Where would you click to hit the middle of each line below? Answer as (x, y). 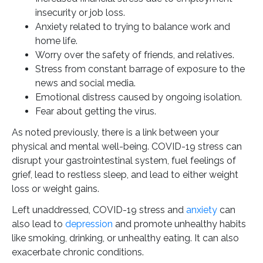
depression (89, 224)
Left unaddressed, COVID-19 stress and (99, 210)
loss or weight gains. (55, 189)
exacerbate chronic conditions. (78, 252)
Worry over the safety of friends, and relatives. (135, 55)
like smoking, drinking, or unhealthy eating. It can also (125, 238)
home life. (56, 41)
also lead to (38, 224)
